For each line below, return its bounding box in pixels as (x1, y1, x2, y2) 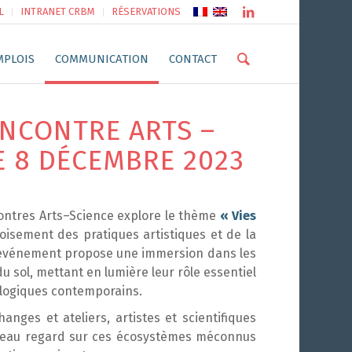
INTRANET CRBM (20, 5, 95, 17)
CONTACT (168, 52, 217, 66)
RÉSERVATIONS (111, 5, 181, 17)
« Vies (219, 208, 256, 223)
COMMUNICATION (54, 52, 148, 66)
